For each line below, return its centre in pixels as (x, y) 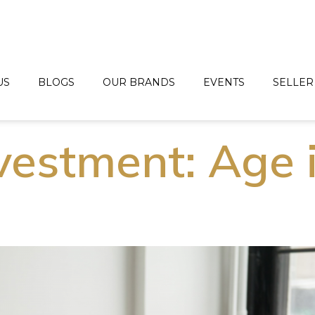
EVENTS (224, 83)
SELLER (293, 83)
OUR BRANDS (139, 83)
